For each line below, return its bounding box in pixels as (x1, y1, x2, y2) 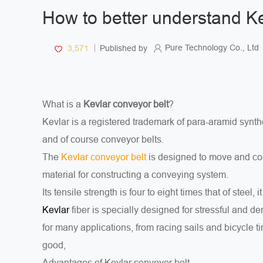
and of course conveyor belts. (42, 134, 164, 144)
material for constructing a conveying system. (42, 169, 228, 180)
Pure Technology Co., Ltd (165, 42, 259, 52)
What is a (42, 99, 83, 109)
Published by (97, 43, 147, 53)
